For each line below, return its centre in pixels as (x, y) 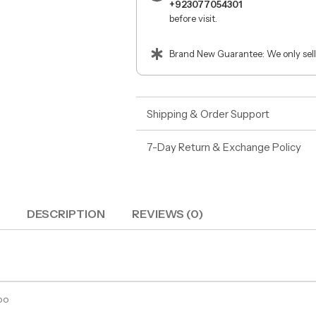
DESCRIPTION (66, 213)
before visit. (194, 18)
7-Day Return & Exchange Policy (224, 147)
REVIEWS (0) (168, 213)
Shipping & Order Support (208, 114)
